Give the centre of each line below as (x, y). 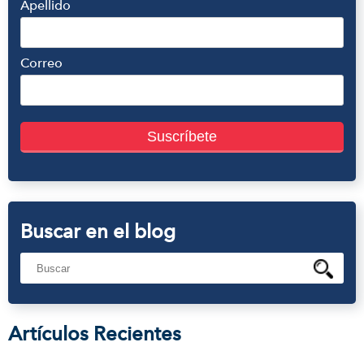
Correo (41, 63)
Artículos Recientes (95, 334)
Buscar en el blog (98, 231)
